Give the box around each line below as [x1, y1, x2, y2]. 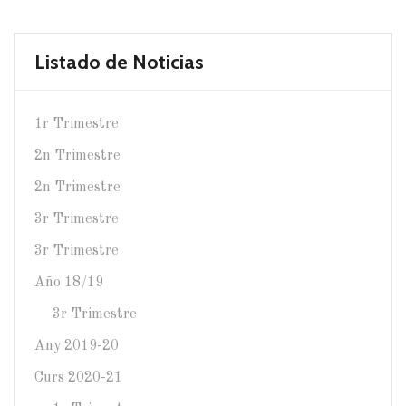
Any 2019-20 [34, 338, 119, 353]
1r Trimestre [34, 116, 119, 131]
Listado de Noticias [34, 49, 204, 74]
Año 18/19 [34, 275, 103, 290]
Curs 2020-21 [34, 370, 122, 385]
